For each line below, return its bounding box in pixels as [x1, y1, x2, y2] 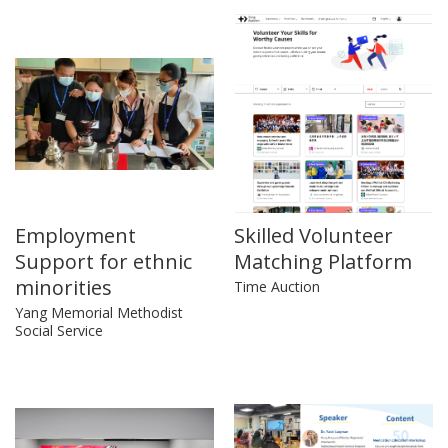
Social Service [15, 321, 103, 341]
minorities [15, 274, 112, 302]
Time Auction [234, 277, 320, 297]
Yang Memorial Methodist [15, 303, 183, 323]
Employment [15, 222, 136, 250]
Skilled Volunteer [234, 222, 393, 250]
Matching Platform [234, 248, 412, 276]
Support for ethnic [15, 248, 192, 276]
